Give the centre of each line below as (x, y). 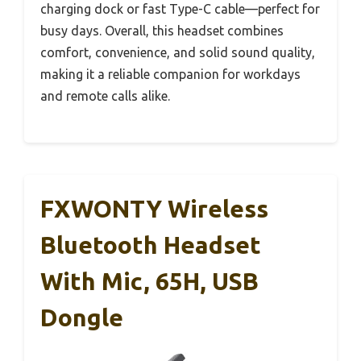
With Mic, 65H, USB (149, 282)
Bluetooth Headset (151, 245)
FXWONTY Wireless (154, 209)
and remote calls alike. (105, 96)
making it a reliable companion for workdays (170, 75)
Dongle (82, 318)
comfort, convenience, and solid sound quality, (178, 53)
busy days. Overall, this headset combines (162, 31)
